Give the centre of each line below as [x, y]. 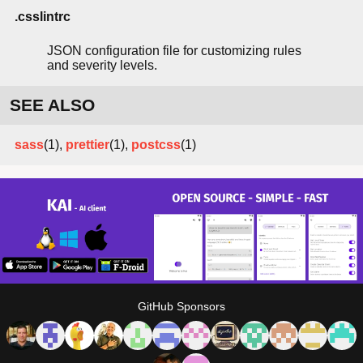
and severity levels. [102, 66]
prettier [88, 145]
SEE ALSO [52, 105]
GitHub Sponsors [181, 306]
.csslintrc [43, 17]
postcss [156, 145]
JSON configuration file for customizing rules [174, 51]
